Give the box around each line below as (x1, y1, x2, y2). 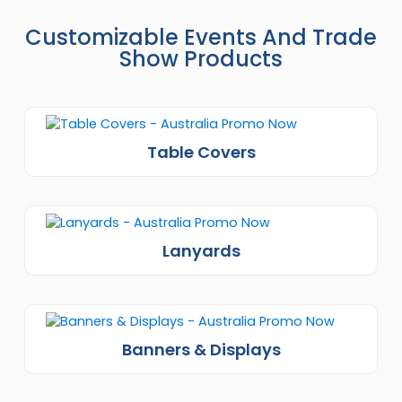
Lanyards (162, 239, 240, 262)
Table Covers (146, 140, 256, 163)
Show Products (119, 43, 283, 74)
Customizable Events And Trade (25, 22, 377, 52)
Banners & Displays (121, 337, 281, 361)
